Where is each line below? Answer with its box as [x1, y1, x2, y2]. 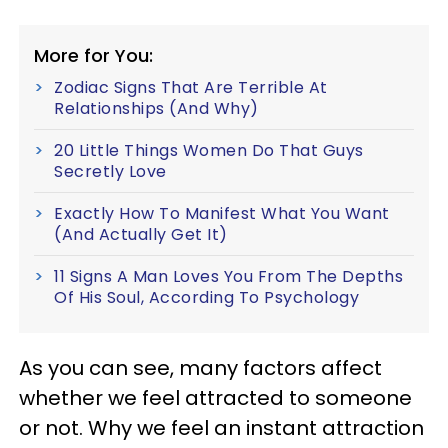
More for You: [34, 43, 153, 68]
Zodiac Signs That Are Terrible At [54, 76, 328, 99]
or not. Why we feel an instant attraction [19, 414, 424, 442]
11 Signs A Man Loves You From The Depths [54, 265, 403, 288]
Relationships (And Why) [54, 97, 259, 120]
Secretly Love [54, 160, 167, 183]
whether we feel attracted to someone [19, 384, 412, 412]
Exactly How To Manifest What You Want [54, 202, 390, 225]
